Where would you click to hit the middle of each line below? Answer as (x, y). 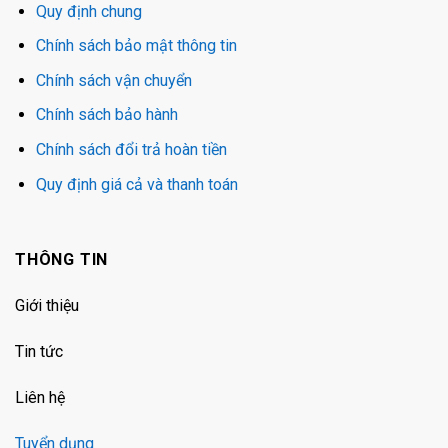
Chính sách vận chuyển (113, 80)
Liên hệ (40, 397)
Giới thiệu (47, 306)
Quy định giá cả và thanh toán (136, 184)
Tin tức (39, 352)
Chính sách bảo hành (106, 115)
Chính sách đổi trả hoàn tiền (131, 150)
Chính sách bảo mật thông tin (136, 46)
